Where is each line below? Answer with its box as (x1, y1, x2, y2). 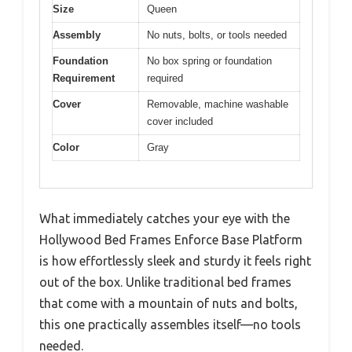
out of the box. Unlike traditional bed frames (39, 275, 291, 290)
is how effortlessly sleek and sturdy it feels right (39, 254, 311, 269)
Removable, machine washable (147, 97, 288, 110)
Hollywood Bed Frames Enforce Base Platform (39, 233, 302, 247)
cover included (147, 115, 213, 127)
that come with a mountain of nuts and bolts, (39, 296, 298, 311)
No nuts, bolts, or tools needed (147, 28, 287, 41)
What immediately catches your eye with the (39, 211, 290, 226)
